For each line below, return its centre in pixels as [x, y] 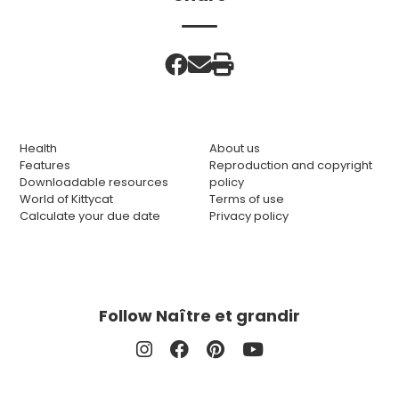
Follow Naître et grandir [199, 315]
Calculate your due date [90, 216]
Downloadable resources [94, 182]
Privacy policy [249, 216]
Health [38, 148]
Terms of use [247, 199]
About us [235, 148]
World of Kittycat [66, 199]
